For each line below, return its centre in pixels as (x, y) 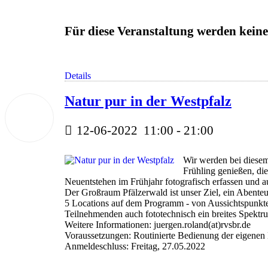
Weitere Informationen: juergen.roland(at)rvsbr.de (158, 225)
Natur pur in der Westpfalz (148, 101)
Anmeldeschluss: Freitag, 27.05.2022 (135, 246)
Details (78, 75)
